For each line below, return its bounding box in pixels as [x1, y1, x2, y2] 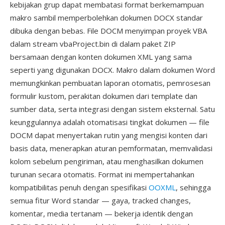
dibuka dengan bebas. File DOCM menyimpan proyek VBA [10, 26, 207, 36]
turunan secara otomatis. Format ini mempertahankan [10, 169, 194, 179]
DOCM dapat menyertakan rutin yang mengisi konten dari [10, 130, 207, 140]
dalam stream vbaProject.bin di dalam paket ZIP [10, 39, 176, 49]
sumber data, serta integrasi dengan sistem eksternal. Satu [10, 104, 215, 114]
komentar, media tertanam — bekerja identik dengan [10, 208, 193, 218]
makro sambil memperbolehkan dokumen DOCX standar [10, 13, 203, 23]
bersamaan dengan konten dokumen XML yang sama [10, 52, 192, 62]
